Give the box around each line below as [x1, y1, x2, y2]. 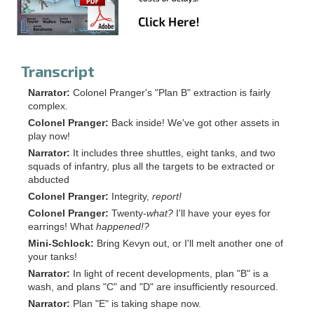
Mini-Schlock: [28, 238, 94, 249]
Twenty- [111, 207, 146, 219]
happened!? [96, 221, 149, 232]
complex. [28, 100, 68, 111]
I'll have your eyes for [176, 207, 271, 219]
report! [152, 191, 182, 202]
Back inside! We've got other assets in [111, 117, 280, 128]
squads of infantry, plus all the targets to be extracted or [28, 161, 275, 172]
